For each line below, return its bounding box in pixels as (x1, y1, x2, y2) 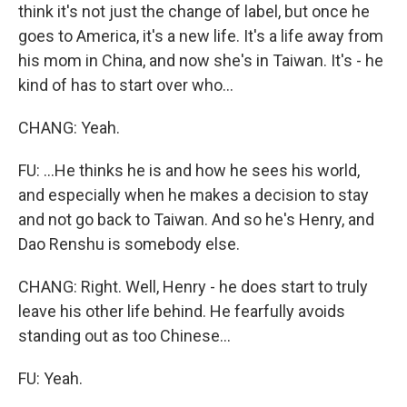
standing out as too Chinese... (18, 326, 231, 345)
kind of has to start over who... (18, 75, 233, 94)
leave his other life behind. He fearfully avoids (18, 302, 345, 321)
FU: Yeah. (18, 369, 83, 388)
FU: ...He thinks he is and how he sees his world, (18, 161, 360, 180)
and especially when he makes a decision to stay (18, 185, 369, 204)
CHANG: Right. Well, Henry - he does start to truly (18, 277, 368, 296)
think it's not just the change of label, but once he (18, 2, 370, 21)
